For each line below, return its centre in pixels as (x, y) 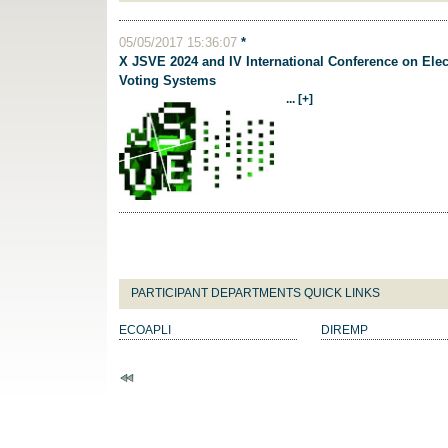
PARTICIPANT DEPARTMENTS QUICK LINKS (255, 292)
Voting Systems (167, 80)
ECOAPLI (145, 329)
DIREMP (344, 329)
